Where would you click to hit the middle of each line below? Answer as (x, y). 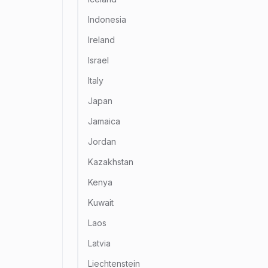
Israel (98, 60)
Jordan (102, 141)
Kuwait (101, 202)
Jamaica (104, 121)
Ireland (101, 40)
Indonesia (107, 19)
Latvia (99, 243)
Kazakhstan (111, 162)
